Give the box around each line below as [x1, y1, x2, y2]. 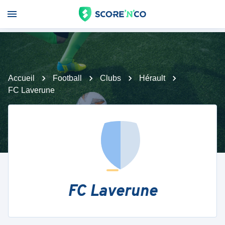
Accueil [8, 74, 35, 82]
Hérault [139, 74, 165, 82]
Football [53, 74, 82, 82]
